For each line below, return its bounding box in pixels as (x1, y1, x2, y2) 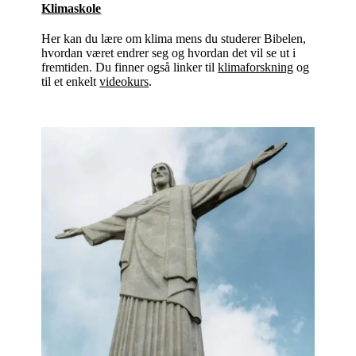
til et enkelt (41, 74, 100, 88)
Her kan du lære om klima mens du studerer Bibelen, (41, 31, 307, 45)
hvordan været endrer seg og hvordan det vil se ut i (41, 45, 296, 60)
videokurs (99, 74, 149, 88)
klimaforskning (218, 60, 294, 74)
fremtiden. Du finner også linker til (41, 60, 219, 74)
